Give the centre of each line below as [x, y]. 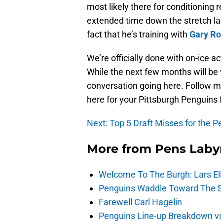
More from [121, 149]
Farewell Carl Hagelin [140, 202]
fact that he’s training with [138, 35]
